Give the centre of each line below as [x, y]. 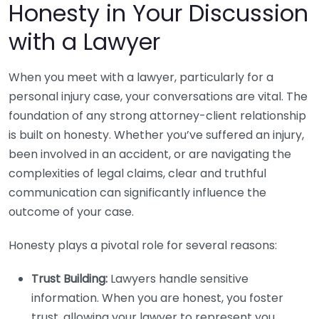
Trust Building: [69, 279]
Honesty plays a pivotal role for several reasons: [143, 245]
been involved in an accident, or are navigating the [150, 154]
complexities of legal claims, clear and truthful [137, 173]
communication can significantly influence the [137, 193]
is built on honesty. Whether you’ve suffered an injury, [156, 135]
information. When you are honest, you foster [157, 298]
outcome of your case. [71, 212]
